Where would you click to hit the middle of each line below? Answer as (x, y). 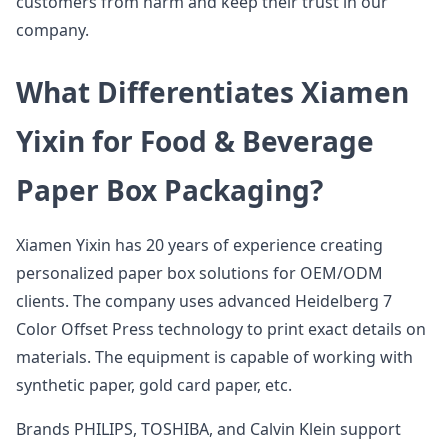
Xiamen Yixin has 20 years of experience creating (199, 245)
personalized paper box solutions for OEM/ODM (199, 273)
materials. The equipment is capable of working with (214, 357)
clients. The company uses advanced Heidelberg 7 (204, 301)
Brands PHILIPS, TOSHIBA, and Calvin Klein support (208, 429)
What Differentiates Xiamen (212, 92)
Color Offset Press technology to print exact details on (221, 329)
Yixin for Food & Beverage (195, 141)
